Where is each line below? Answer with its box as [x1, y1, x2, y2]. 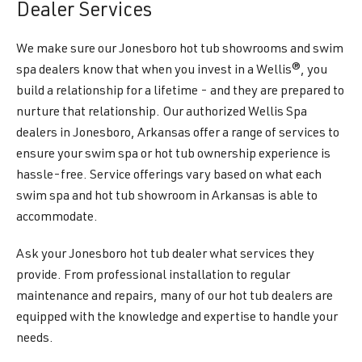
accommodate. [16, 212, 98, 225]
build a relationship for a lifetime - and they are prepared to [16, 86, 344, 99]
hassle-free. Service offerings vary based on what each [16, 170, 322, 183]
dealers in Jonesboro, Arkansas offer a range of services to [16, 128, 339, 141]
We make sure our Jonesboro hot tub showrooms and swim [16, 44, 343, 57]
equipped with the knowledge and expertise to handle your [16, 312, 338, 325]
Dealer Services [16, 2, 152, 22]
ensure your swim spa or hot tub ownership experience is [16, 149, 330, 162]
